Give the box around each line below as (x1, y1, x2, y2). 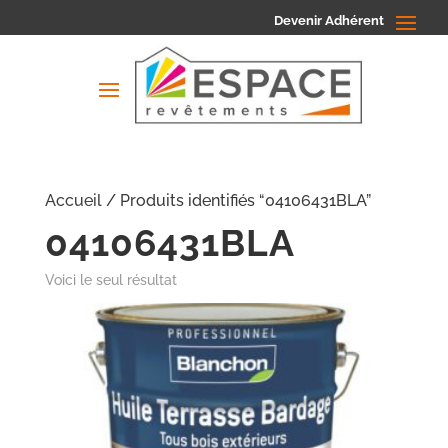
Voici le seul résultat (44, 272, 177, 289)
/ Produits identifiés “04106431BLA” (101, 191, 371, 211)
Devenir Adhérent (274, 12, 384, 28)
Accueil (44, 191, 102, 211)
